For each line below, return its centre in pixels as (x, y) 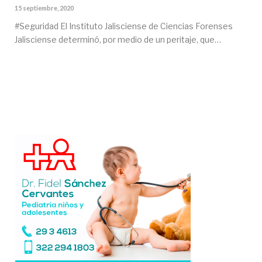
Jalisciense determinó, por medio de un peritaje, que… (118, 39)
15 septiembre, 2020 (44, 8)
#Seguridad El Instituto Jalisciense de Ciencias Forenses (124, 26)
